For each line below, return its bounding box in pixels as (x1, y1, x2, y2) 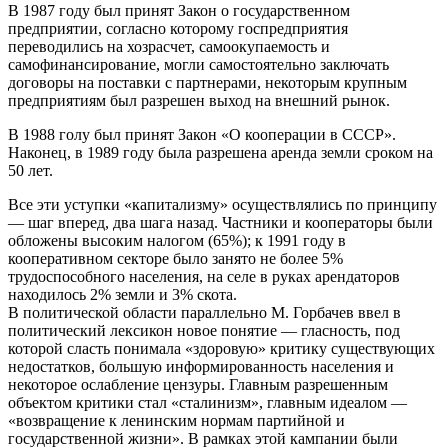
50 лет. (8, 161, 53, 179)
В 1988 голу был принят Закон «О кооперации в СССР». (8, 125, 396, 143)
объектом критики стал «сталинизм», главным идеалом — (8, 393, 407, 411)
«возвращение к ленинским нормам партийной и (8, 411, 345, 429)
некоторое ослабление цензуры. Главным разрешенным (8, 375, 388, 393)
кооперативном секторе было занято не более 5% (8, 249, 343, 267)
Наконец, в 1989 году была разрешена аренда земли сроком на (8, 143, 433, 161)
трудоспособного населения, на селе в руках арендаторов (8, 267, 400, 285)
